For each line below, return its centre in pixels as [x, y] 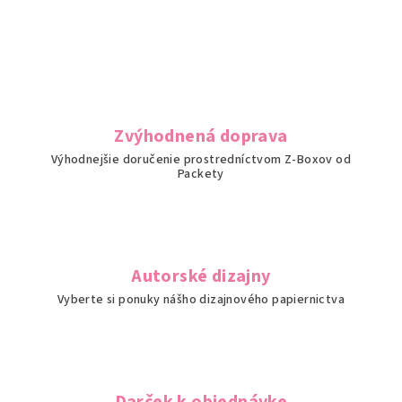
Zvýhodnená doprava [201, 136]
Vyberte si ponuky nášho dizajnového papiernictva [201, 300]
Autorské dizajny [201, 276]
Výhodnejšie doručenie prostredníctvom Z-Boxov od [201, 160]
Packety [201, 174]
